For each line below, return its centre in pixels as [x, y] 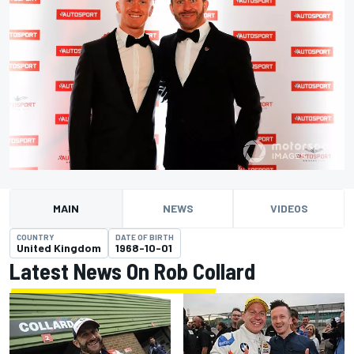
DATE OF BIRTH [145, 237]
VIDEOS [289, 209]
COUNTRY [36, 237]
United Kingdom [59, 248]
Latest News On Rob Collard [132, 271]
